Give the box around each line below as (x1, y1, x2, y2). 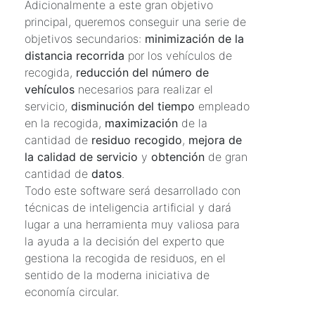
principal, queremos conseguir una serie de (25, 15, 246, 30)
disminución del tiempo (71, 99, 195, 114)
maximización (105, 116, 178, 131)
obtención (151, 150, 205, 165)
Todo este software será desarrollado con (25, 184, 240, 198)
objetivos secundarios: (25, 32, 145, 46)
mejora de (188, 133, 242, 148)
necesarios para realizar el (75, 82, 213, 97)
